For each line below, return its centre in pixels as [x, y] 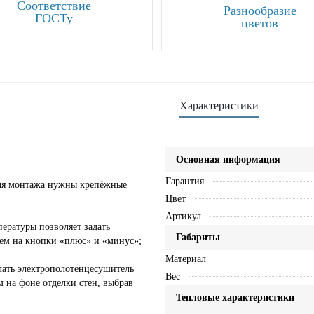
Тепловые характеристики [235, 298]
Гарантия [184, 182]
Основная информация [228, 160]
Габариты [198, 238]
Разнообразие [260, 10]
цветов [260, 23]
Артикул [183, 217]
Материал [185, 259]
